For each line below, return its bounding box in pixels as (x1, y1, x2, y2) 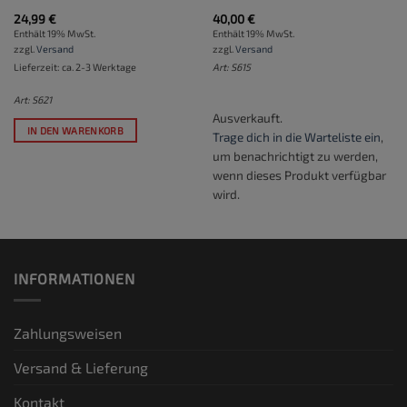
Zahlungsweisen (14, 324, 122, 342)
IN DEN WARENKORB (26, 124, 124, 136)
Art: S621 (13, 94, 52, 106)
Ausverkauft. (212, 110, 283, 126)
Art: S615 (212, 61, 251, 74)
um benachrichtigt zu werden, (212, 148, 378, 164)
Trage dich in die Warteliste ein (212, 129, 381, 145)
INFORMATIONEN (14, 269, 135, 287)
